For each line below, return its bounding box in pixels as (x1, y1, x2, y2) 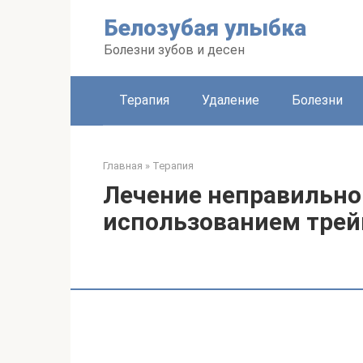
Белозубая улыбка (104, 15, 306, 41)
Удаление (202, 92, 259, 108)
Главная (103, 160, 143, 172)
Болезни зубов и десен (104, 42, 245, 58)
